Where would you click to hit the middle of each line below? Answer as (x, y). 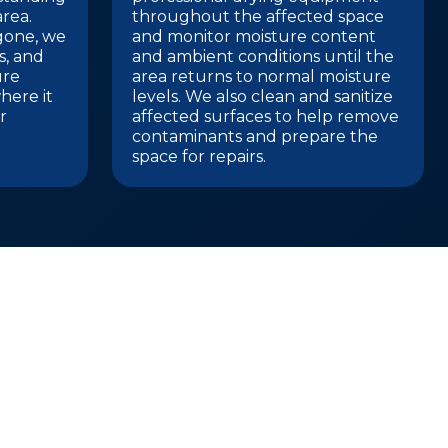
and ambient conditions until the (263, 56)
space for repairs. (199, 156)
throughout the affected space (258, 16)
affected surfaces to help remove (265, 116)
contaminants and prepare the (255, 136)
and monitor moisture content (254, 36)
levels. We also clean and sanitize (262, 96)
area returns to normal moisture (261, 76)
